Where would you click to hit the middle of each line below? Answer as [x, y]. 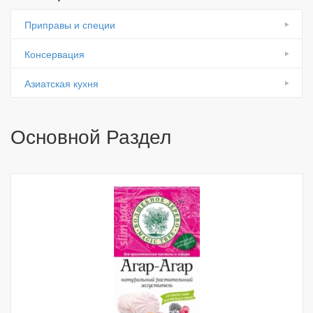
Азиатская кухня [61, 83]
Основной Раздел [91, 136]
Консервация [54, 54]
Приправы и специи [70, 24]
